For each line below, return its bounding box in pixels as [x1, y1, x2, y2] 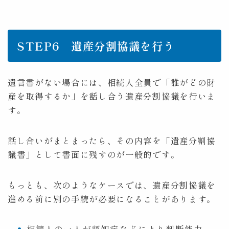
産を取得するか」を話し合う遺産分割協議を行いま [8, 89, 216, 102]
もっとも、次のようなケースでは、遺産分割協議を [8, 178, 216, 191]
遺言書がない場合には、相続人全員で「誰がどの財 [8, 76, 216, 88]
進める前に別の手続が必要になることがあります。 [8, 192, 216, 205]
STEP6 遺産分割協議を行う [17, 37, 175, 54]
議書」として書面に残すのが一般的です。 [8, 148, 180, 161]
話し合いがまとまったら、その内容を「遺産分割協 [8, 134, 216, 147]
